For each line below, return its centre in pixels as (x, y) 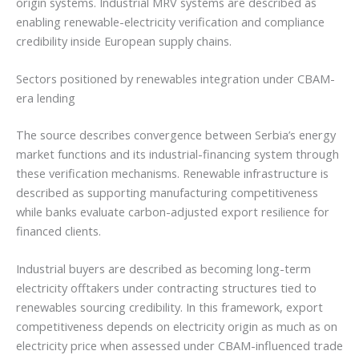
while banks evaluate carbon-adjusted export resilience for (173, 211)
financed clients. (58, 230)
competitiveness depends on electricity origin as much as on (177, 327)
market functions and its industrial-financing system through (177, 153)
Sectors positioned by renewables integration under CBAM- (175, 79)
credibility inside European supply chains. (124, 40)
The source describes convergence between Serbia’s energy (176, 134)
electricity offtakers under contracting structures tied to (166, 288)
